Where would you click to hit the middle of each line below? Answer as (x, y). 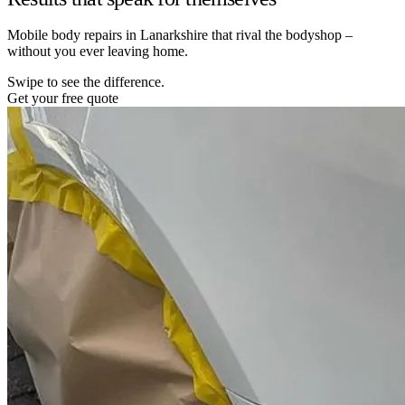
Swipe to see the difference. (86, 81)
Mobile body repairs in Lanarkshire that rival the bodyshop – (180, 34)
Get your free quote (63, 98)
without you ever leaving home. (98, 51)
